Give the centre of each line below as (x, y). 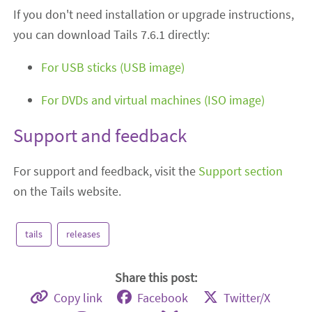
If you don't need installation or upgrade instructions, (154, 14)
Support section (241, 171)
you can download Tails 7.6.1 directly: (112, 34)
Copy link (78, 298)
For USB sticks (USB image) (113, 67)
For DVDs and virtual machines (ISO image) (153, 100)
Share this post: (156, 278)
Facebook (163, 298)
